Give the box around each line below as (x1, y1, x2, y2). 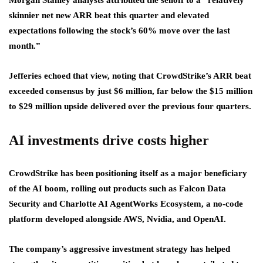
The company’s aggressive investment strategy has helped (9, 244, 230, 254)
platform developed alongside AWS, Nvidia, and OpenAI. (9, 214, 226, 224)
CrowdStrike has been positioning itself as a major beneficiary (9, 168, 247, 178)
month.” (9, 41, 41, 51)
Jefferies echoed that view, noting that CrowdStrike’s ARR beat (9, 71, 251, 81)
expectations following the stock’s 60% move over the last (9, 26, 230, 36)
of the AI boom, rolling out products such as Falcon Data (9, 184, 226, 194)
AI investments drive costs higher (9, 133, 209, 149)
